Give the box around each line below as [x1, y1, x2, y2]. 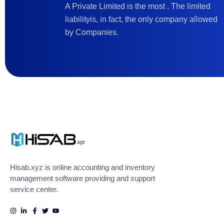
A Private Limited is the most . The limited [65, 2, 210, 10]
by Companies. [65, 28, 118, 36]
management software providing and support [10, 174, 155, 183]
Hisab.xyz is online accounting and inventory [10, 163, 155, 172]
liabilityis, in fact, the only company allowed [65, 15, 217, 23]
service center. [10, 185, 58, 194]
